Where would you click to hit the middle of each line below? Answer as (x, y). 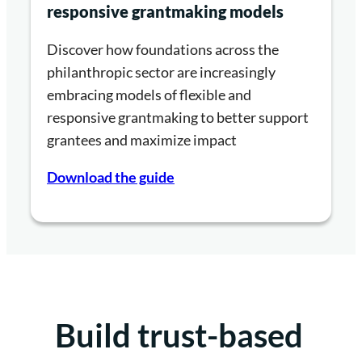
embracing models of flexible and (149, 95)
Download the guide (111, 177)
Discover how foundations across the (163, 50)
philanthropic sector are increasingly (161, 72)
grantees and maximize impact (142, 140)
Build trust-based (179, 335)
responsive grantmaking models (165, 12)
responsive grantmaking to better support (178, 118)
